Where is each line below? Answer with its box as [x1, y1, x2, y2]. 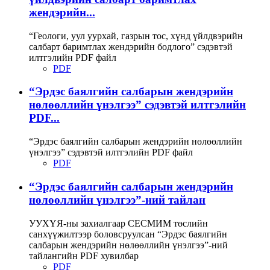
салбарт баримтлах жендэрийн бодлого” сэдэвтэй [29, 41, 233, 52]
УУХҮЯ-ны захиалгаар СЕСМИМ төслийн [29, 218, 208, 228]
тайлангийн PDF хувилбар [29, 250, 139, 261]
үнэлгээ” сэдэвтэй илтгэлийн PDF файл [29, 147, 193, 158]
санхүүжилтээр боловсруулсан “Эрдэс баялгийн [29, 228, 227, 239]
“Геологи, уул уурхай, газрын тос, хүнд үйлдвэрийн [29, 30, 243, 41]
